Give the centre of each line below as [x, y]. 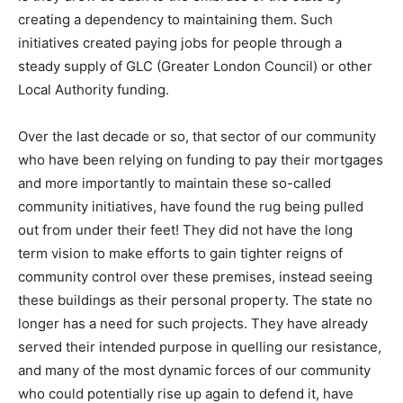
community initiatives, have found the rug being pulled [191, 206]
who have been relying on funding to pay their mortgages [201, 159]
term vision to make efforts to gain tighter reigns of [180, 253]
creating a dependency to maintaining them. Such [175, 19]
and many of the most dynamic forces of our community [194, 370]
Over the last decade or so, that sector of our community [197, 136]
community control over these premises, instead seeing [195, 276]
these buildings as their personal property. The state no [195, 300]
